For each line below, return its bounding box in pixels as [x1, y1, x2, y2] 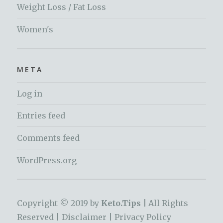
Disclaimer [62, 212, 107, 222]
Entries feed [17, 111, 66, 121]
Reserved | [17, 212, 62, 222]
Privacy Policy [114, 212, 172, 222]
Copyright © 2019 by [17, 198, 102, 208]
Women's [17, 24, 54, 34]
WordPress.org [17, 155, 77, 165]
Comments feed [17, 133, 80, 143]
